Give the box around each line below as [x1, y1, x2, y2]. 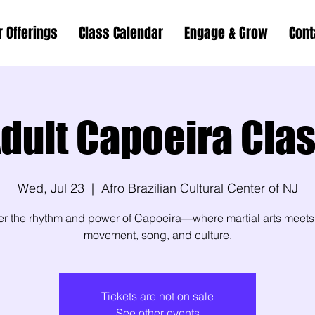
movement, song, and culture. [83, 228, 232, 242]
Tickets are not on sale [101, 289, 214, 303]
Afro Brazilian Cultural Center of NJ [101, 180, 298, 196]
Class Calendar [79, 22, 163, 44]
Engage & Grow [184, 22, 268, 44]
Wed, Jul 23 [17, 180, 84, 196]
